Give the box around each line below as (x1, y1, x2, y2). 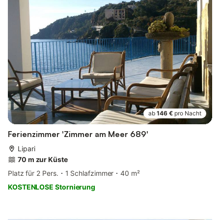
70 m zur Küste (18, 155, 68, 164)
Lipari (18, 144, 35, 153)
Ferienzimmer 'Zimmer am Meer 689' (8, 129, 148, 139)
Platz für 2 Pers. (8, 168, 58, 177)
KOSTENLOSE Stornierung (8, 182, 96, 191)
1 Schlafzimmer (65, 168, 114, 177)
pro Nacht (174, 109, 201, 117)
